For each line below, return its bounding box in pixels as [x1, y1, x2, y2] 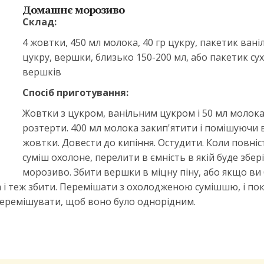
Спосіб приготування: [22, 86, 128, 99]
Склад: [22, 15, 57, 28]
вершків [22, 65, 61, 78]
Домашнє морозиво [22, 2, 124, 16]
